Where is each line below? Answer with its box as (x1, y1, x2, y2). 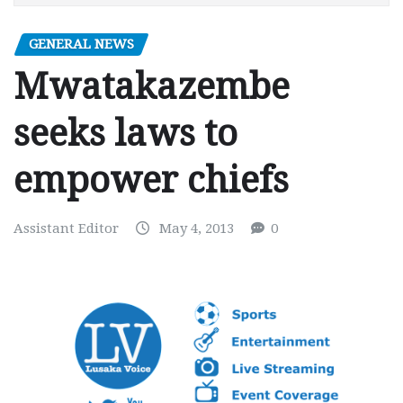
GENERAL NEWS (29, 35, 134, 52)
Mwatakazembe (13, 66, 290, 109)
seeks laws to (13, 112, 237, 156)
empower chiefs (13, 159, 289, 202)
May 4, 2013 (159, 220, 234, 237)
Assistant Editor (13, 220, 119, 237)
